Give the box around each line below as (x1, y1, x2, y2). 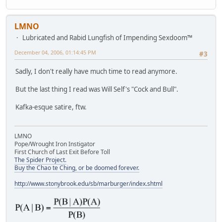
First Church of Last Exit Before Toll (14, 148, 110, 157)
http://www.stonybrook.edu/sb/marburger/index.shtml (14, 179, 163, 188)
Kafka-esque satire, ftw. (15, 102, 87, 111)
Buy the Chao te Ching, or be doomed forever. (14, 164, 139, 172)
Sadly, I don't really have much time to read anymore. (15, 66, 177, 76)
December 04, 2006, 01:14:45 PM (14, 49, 96, 56)
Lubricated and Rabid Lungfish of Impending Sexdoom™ (22, 33, 192, 43)
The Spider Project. (14, 156, 66, 165)
